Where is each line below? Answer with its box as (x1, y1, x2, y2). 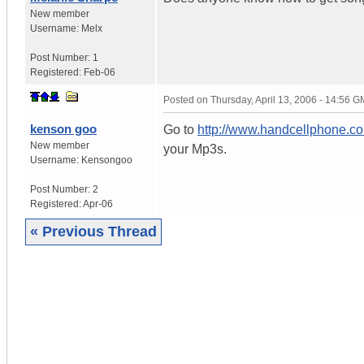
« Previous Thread (30, 223, 157, 240)
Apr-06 (83, 197, 113, 210)
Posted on (163, 93, 210, 106)
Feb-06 (84, 66, 115, 78)
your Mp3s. (163, 141, 227, 156)
